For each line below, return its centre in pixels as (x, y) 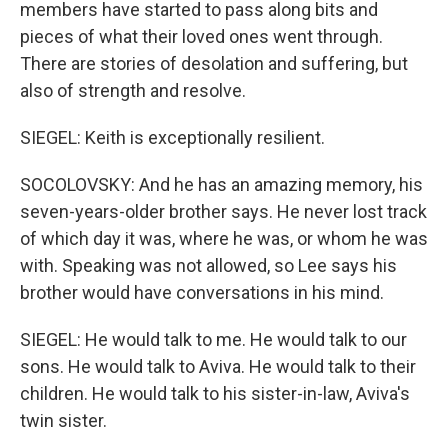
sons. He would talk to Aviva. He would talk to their (218, 366)
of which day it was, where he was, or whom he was (224, 238)
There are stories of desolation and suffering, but (214, 63)
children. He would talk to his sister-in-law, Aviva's (215, 393)
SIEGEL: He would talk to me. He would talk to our (213, 339)
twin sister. (63, 420)
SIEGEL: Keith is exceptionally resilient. (172, 137)
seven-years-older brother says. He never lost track (223, 211)
